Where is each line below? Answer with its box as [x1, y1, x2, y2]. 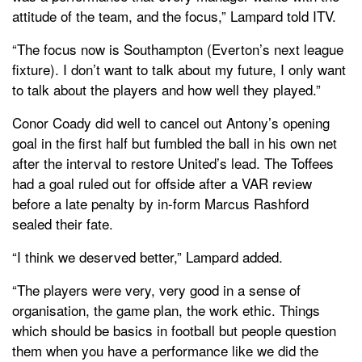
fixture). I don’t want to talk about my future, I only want [12, 58, 346, 79]
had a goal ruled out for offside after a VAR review [12, 172, 312, 193]
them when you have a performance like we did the [12, 339, 318, 360]
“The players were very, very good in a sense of [12, 279, 301, 300]
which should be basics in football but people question [12, 319, 336, 340]
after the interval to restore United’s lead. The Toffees [12, 152, 334, 173]
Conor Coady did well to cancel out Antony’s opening [12, 112, 330, 133]
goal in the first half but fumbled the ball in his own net [12, 132, 337, 153]
